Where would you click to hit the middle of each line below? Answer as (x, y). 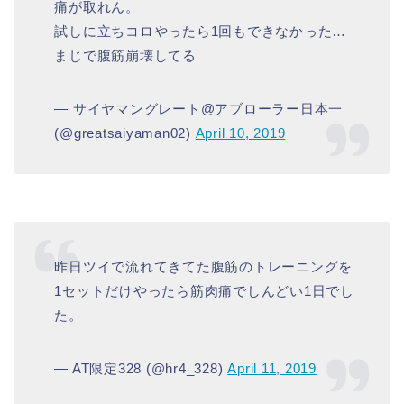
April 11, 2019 (272, 369)
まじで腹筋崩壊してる (125, 55)
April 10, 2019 (240, 133)
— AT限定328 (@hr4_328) (141, 369)
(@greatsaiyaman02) (125, 133)
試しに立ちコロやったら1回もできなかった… (201, 31)
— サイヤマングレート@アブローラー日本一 (199, 108)
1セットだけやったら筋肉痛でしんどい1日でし (204, 291)
